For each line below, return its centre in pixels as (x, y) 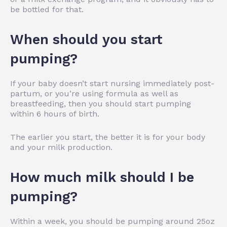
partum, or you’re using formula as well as (94, 93)
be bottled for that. (47, 9)
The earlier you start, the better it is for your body (108, 137)
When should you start (86, 39)
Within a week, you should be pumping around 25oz (112, 221)
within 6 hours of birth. (55, 113)
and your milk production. (61, 147)
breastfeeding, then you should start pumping (101, 103)
